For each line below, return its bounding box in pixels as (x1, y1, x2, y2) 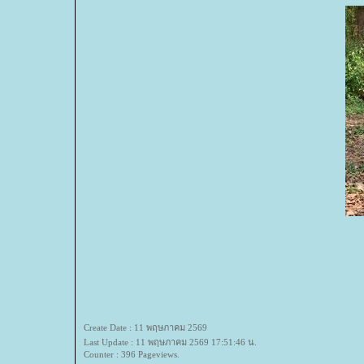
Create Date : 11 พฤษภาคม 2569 (84, 323, 207, 332)
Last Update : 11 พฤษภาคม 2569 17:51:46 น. (84, 337, 257, 347)
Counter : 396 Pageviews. (84, 349, 180, 359)
